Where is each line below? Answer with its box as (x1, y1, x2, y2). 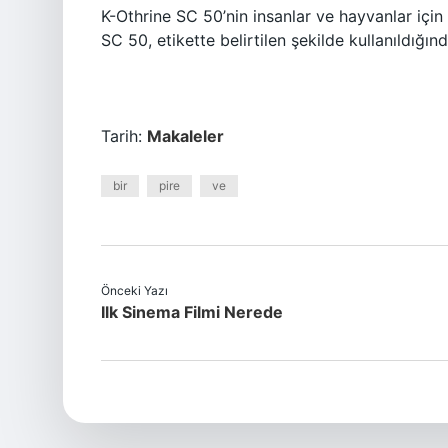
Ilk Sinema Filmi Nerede (101, 302, 283, 322)
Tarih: (101, 126, 147, 146)
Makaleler (147, 126, 224, 146)
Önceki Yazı (101, 283, 168, 298)
